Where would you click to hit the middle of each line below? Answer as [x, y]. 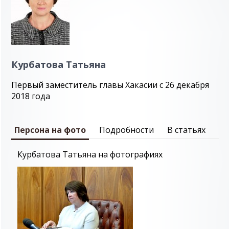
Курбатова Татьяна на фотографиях [90, 154]
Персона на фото [50, 130]
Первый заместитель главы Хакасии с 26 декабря [110, 85]
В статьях [186, 130]
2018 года [31, 96]
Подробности [127, 130]
